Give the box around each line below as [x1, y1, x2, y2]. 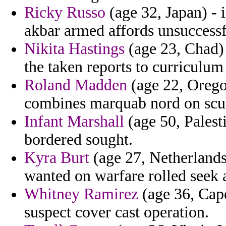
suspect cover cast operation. [24, 203, 209, 221]
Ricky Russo [24, 4, 105, 22]
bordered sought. [24, 131, 133, 149]
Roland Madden [24, 76, 127, 94]
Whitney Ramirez [24, 185, 138, 203]
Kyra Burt [24, 149, 89, 167]
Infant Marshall [24, 112, 124, 131]
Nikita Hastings [24, 40, 125, 58]
